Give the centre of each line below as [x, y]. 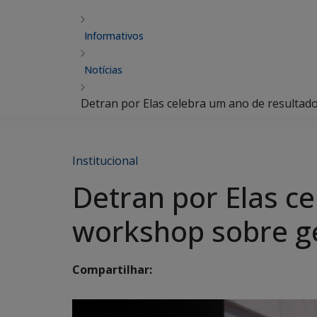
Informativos [114, 36]
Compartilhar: [112, 270]
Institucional [105, 161]
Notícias [103, 70]
